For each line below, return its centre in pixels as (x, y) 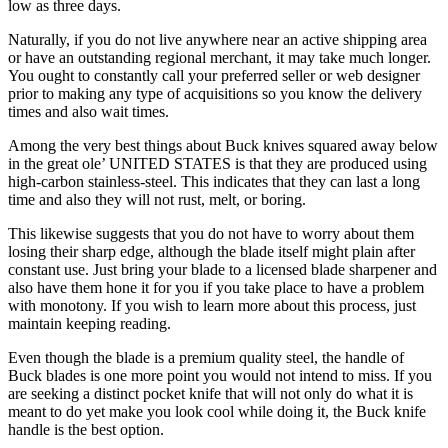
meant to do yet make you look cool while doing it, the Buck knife (217, 412)
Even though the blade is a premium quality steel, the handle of (206, 358)
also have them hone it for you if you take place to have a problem (216, 288)
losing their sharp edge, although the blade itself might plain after (211, 252)
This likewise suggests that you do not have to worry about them (211, 234)
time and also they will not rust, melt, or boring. (157, 200)
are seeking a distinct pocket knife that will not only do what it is (210, 394)
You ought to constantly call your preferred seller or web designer (214, 76)
